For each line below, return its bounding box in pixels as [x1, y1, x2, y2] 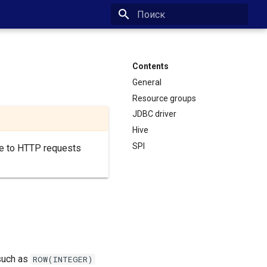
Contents [132, 61, 169, 71]
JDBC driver [132, 109, 176, 119]
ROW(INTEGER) [33, 254, 94, 265]
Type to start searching [137, 31, 216, 40]
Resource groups [132, 93, 196, 103]
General [132, 77, 162, 87]
